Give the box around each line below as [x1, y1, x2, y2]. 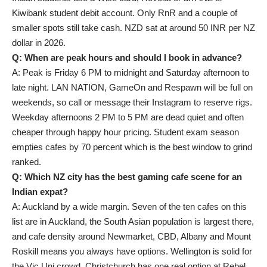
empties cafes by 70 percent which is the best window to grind [12, 142, 252, 152]
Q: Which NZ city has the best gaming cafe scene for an [12, 172, 242, 182]
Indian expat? [12, 187, 68, 197]
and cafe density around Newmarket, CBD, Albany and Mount [12, 231, 251, 241]
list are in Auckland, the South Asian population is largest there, [12, 216, 254, 226]
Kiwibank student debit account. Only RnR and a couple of [12, 8, 237, 18]
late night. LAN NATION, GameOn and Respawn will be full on [12, 82, 253, 92]
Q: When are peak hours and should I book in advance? [12, 52, 242, 63]
